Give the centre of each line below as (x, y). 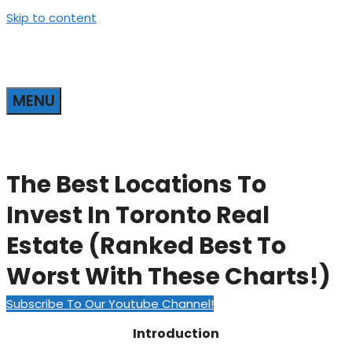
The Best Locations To (136, 185)
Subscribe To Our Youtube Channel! (110, 304)
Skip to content (51, 18)
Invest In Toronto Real (138, 215)
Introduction (176, 334)
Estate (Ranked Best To (146, 246)
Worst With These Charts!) (169, 277)
